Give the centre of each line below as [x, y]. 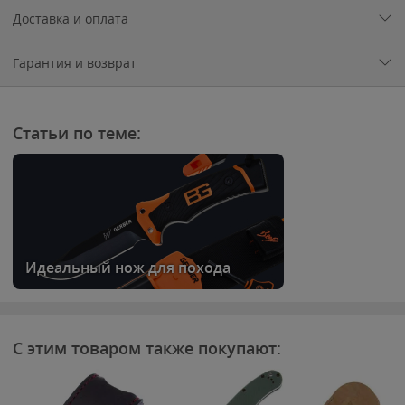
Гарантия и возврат [75, 62]
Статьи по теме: [77, 132]
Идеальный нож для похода [128, 267]
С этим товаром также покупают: [147, 348]
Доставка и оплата [71, 18]
